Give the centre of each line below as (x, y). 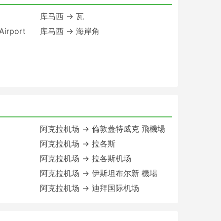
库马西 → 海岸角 (70, 31)
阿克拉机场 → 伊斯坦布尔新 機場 (98, 173)
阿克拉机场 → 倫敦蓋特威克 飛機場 (102, 129)
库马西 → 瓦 (62, 16)
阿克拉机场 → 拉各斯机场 (85, 158)
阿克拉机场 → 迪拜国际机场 (89, 188)
